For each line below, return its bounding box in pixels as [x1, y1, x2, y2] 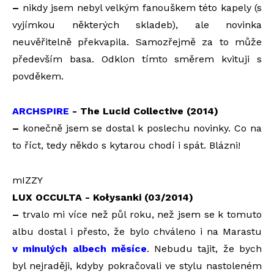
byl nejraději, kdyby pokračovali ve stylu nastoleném [12, 259, 262, 272]
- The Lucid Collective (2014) [69, 105, 218, 117]
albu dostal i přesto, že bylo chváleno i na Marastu [12, 225, 262, 237]
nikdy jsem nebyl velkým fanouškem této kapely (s [19, 1, 262, 13]
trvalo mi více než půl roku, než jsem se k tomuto [19, 208, 262, 220]
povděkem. [12, 70, 64, 82]
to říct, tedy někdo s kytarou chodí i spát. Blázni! [12, 139, 240, 151]
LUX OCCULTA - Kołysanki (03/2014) [12, 191, 193, 203]
